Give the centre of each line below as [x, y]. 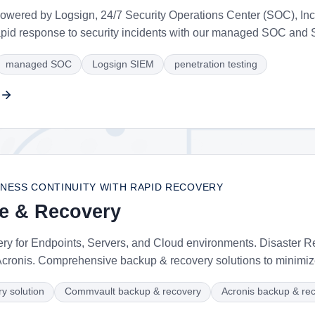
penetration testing [216, 64]
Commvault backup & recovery [133, 291]
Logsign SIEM [123, 64]
